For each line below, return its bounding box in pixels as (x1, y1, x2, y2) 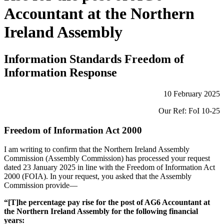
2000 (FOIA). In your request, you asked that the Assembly (4, 172, 191, 181)
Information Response (4, 65, 117, 79)
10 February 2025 (163, 89, 220, 98)
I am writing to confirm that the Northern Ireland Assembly (4, 145, 189, 154)
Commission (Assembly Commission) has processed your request (4, 154, 210, 163)
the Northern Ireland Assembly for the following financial (4, 207, 198, 216)
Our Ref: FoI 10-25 (158, 106, 220, 115)
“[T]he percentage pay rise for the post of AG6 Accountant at (4, 198, 210, 207)
